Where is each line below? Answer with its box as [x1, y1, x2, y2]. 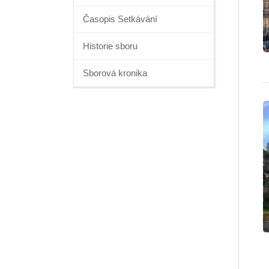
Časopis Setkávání [83, 14, 157, 24]
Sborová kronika [83, 68, 147, 78]
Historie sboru [83, 41, 138, 51]
